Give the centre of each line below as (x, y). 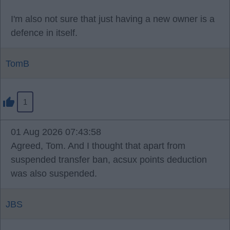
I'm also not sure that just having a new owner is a (113, 19)
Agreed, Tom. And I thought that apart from (98, 146)
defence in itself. (44, 33)
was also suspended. (54, 174)
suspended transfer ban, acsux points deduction (109, 160)
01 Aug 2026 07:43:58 (56, 132)
